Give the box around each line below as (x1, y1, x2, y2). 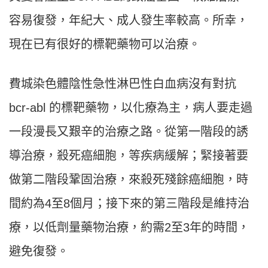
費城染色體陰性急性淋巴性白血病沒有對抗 (9, 77, 236, 91)
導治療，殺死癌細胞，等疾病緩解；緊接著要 (9, 149, 248, 163)
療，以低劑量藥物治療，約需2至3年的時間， (9, 221, 249, 234)
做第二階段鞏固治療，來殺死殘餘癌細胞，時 (9, 173, 248, 187)
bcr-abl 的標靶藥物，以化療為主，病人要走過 (9, 101, 252, 115)
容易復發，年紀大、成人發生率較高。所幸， (9, 14, 248, 28)
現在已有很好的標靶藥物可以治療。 (9, 38, 200, 51)
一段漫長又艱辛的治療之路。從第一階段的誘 (9, 125, 248, 139)
